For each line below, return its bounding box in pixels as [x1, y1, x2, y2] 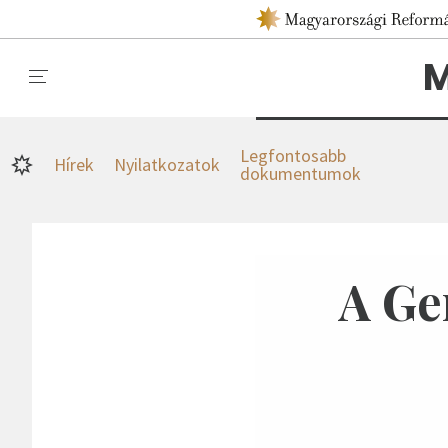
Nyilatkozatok [114, 153, 220, 176]
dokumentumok [240, 162, 361, 185]
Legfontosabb [240, 144, 346, 167]
